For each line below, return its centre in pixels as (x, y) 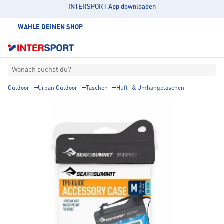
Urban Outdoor (58, 89)
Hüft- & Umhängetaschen (150, 89)
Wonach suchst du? (42, 70)
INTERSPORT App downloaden (112, 7)
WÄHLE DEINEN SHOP (50, 28)
